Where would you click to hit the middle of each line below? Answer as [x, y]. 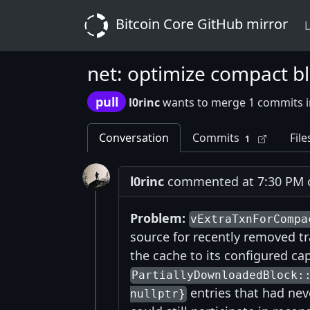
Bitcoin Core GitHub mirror [200, 24]
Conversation [134, 138]
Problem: [158, 218]
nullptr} [158, 294]
